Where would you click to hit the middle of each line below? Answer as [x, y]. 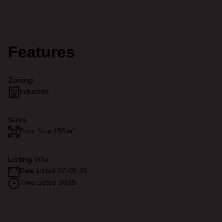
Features [41, 52]
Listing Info [28, 160]
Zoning [21, 80]
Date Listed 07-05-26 [54, 171]
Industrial [34, 91]
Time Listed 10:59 [48, 183]
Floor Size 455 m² [47, 131]
